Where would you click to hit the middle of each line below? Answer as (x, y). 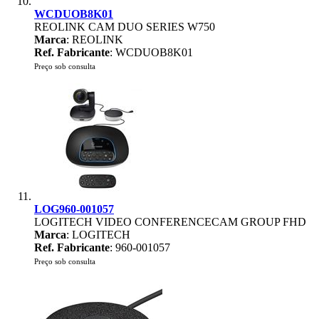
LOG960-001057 (74, 209)
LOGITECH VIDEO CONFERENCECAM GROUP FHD (170, 222)
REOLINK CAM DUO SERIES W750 (125, 27)
